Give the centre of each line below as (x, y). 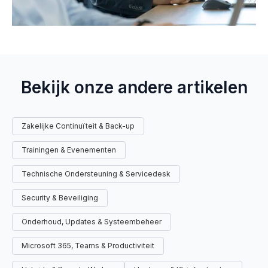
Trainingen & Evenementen (69, 150)
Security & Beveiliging (60, 197)
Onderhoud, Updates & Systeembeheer (92, 221)
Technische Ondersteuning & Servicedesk (96, 173)
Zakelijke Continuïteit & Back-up (78, 126)
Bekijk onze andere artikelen (134, 87)
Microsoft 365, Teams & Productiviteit (88, 245)
